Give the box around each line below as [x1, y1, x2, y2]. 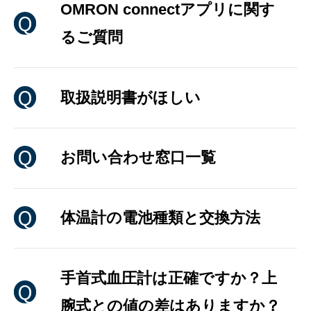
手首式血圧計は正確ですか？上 [60, 269, 278, 287]
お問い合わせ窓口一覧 [60, 149, 217, 167]
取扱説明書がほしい [60, 88, 201, 106]
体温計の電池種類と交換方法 [60, 209, 261, 227]
